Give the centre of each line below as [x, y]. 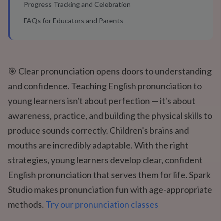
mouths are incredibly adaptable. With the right [98, 145]
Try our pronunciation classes [102, 204]
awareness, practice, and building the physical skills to [110, 115]
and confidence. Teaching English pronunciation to [105, 86]
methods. [27, 204]
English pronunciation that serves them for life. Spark [109, 175]
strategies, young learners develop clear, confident [105, 160]
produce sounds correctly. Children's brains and [98, 130]
